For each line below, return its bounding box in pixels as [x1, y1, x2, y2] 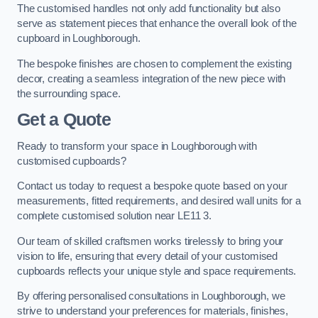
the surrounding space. [17, 87, 121, 99]
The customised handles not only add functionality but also [17, 2, 280, 14]
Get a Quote [17, 110, 111, 130]
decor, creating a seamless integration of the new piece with [17, 72, 286, 84]
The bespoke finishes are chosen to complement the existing [17, 57, 292, 70]
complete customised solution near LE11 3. [17, 210, 212, 222]
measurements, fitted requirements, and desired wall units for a [17, 195, 301, 207]
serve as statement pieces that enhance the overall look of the [17, 17, 297, 29]
